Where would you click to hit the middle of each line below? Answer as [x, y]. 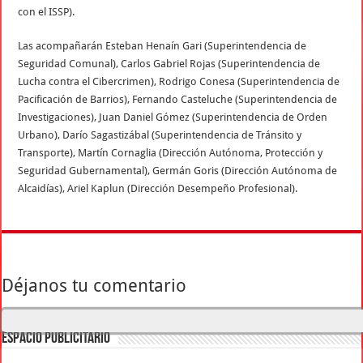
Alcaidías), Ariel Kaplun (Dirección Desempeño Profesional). [158, 189]
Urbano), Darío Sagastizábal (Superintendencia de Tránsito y [160, 135]
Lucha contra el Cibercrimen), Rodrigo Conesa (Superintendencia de [179, 82]
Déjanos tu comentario [94, 286]
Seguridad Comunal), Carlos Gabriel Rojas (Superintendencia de [169, 64]
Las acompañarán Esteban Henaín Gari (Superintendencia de [162, 46]
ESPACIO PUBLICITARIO [56, 339]
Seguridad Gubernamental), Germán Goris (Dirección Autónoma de [178, 171]
